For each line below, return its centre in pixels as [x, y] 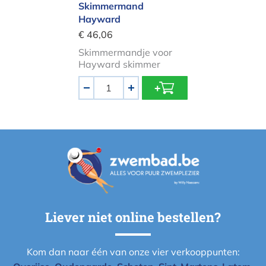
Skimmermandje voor [125, 53]
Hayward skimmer [119, 64]
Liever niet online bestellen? [133, 217]
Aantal [92, 83]
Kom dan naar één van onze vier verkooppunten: [133, 251]
